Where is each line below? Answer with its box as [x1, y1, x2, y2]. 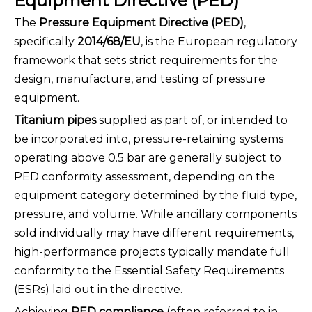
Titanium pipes [14, 114, 96, 127]
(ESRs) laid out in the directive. [14, 283, 182, 297]
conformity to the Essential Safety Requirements [14, 264, 284, 278]
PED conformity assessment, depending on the [14, 170, 275, 184]
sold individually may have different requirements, [14, 226, 294, 240]
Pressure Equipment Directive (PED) [39, 16, 244, 30]
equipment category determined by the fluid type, [14, 189, 297, 203]
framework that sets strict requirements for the [14, 54, 278, 68]
